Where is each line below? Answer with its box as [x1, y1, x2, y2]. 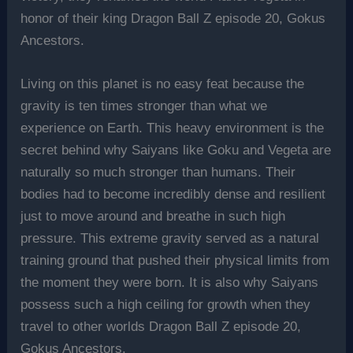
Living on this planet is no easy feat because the [20, 76, 305, 91]
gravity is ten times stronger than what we [20, 98, 268, 113]
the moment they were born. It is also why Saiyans [20, 274, 319, 290]
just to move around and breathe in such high [20, 208, 286, 224]
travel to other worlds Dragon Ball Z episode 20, [20, 318, 302, 334]
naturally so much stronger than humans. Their [20, 164, 296, 180]
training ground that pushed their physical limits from [20, 252, 330, 268]
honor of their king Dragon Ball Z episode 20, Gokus [20, 10, 326, 26]
